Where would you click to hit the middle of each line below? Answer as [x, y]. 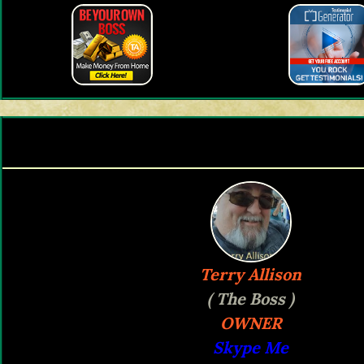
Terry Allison [251, 275]
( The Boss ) [251, 299]
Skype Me [251, 348]
